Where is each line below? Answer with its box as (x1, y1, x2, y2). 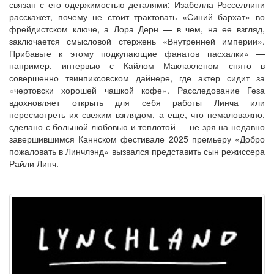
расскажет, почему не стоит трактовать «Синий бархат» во (9, 10, 265, 23)
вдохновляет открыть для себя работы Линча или (9, 96, 265, 108)
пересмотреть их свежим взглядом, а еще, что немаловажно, (9, 108, 265, 120)
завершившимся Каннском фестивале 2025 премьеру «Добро (9, 133, 265, 145)
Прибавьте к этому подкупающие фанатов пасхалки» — (9, 47, 265, 59)
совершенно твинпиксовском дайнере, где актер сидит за (9, 72, 265, 84)
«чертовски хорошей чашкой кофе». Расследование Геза (9, 84, 265, 96)
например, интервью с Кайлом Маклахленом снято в (9, 59, 265, 72)
